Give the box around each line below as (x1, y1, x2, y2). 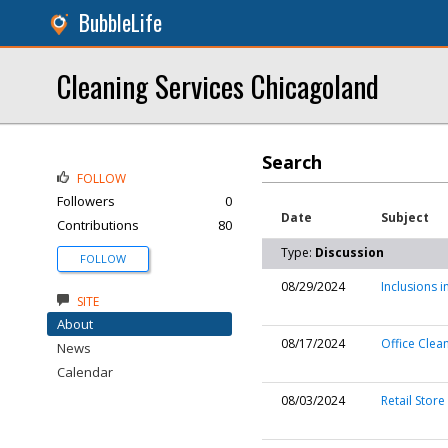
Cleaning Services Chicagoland (57, 64, 379, 107)
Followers (57, 192, 115, 210)
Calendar (57, 363, 113, 381)
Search (262, 150, 322, 174)
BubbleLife (79, 7, 162, 38)
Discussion (315, 244, 384, 261)
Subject (381, 209, 429, 226)
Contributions (57, 216, 139, 234)
